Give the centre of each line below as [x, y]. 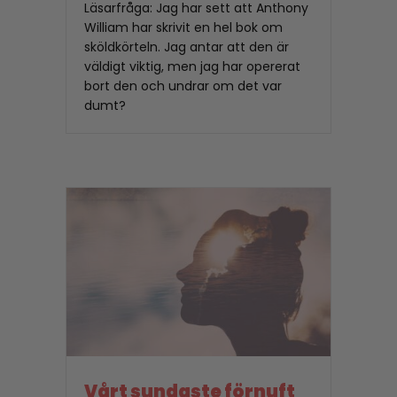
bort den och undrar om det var [183, 86]
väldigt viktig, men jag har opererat [192, 67]
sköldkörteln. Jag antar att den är [187, 47]
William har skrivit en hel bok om [183, 28]
